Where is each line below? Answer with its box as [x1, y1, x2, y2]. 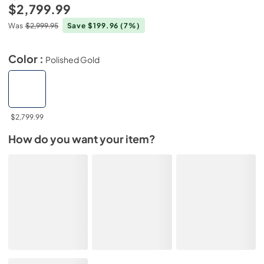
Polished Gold [45, 54, 100, 65]
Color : [8, 52, 45, 65]
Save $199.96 [67, 21, 121, 30]
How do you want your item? [8, 133, 156, 146]
